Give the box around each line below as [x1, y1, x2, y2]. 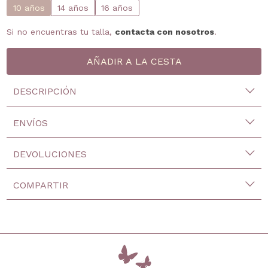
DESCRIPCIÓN [13, 86, 77, 98]
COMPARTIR [13, 179, 69, 191]
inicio [206, 245, 231, 257]
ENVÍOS [13, 117, 48, 129]
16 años [101, 3, 133, 13]
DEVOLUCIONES [13, 148, 87, 160]
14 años [57, 3, 89, 13]
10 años [13, 3, 45, 13]
